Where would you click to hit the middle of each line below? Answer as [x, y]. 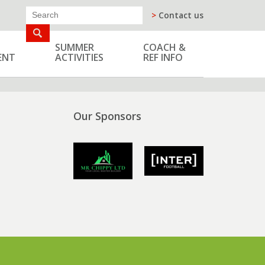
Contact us [180, 15]
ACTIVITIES [80, 57]
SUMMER [75, 47]
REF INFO [163, 57]
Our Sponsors [107, 116]
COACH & [165, 47]
